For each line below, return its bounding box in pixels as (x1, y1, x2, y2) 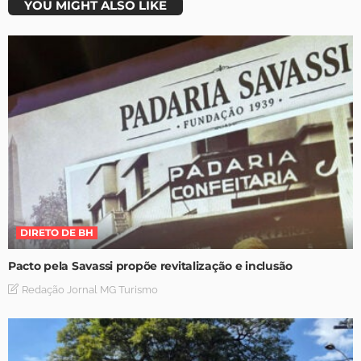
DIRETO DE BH (20, 226, 93, 239)
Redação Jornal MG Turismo (22, 283, 158, 296)
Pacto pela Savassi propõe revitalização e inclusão (8, 258, 293, 273)
